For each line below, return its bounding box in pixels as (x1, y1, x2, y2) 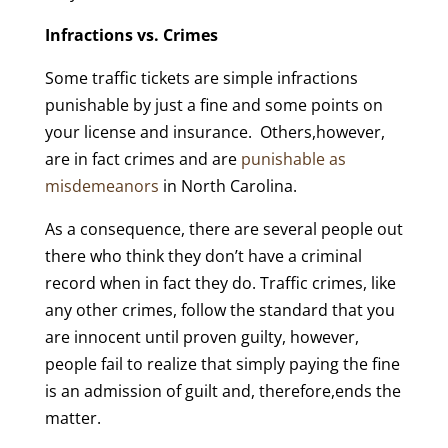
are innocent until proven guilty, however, (44, 326, 359, 348)
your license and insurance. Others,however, (44, 121, 385, 143)
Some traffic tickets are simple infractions (44, 67, 358, 89)
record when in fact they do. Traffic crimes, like (44, 272, 396, 294)
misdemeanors (44, 175, 159, 197)
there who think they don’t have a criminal (44, 245, 362, 267)
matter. (44, 407, 101, 429)
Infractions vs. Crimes (44, 24, 218, 46)
